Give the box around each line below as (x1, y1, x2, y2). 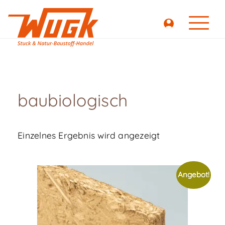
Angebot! (177, 170, 210, 180)
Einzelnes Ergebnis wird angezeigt (18, 129, 160, 141)
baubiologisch (18, 89, 128, 111)
